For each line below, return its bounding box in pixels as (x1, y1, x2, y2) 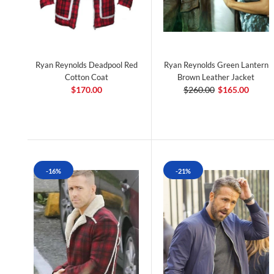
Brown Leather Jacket (177, 72, 255, 82)
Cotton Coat (64, 72, 108, 82)
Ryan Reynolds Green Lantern (163, 59, 268, 70)
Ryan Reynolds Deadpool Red (35, 59, 138, 70)
